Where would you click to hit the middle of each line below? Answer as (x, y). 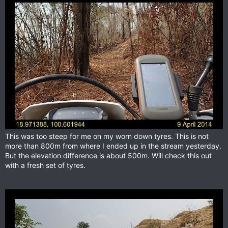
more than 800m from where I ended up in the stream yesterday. (113, 146)
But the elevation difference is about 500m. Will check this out (108, 155)
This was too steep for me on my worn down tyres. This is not (107, 136)
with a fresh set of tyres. (45, 165)
